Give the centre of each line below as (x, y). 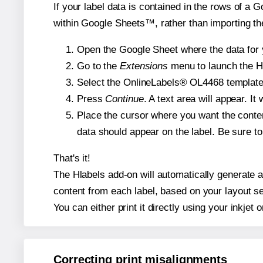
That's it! (72, 159)
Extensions (144, 66)
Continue (124, 99)
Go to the (98, 66)
